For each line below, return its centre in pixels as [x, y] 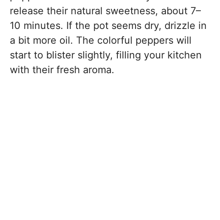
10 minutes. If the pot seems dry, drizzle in [108, 26]
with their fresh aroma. [62, 70]
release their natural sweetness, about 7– [105, 11]
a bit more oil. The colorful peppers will [101, 40]
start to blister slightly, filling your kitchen [106, 55]
